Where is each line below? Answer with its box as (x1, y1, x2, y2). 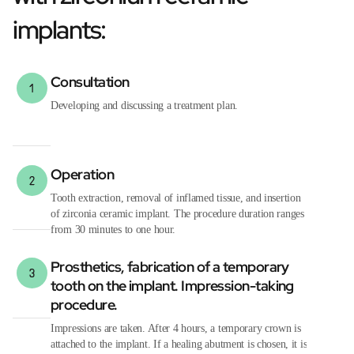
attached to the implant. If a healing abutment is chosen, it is (51, 337, 307, 350)
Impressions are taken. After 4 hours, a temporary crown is (51, 322, 301, 334)
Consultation (51, 72, 130, 91)
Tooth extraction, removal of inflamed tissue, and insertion (51, 191, 301, 204)
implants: (13, 12, 107, 47)
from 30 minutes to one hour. (51, 223, 176, 235)
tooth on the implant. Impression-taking (51, 276, 294, 295)
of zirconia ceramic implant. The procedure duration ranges (51, 207, 304, 220)
